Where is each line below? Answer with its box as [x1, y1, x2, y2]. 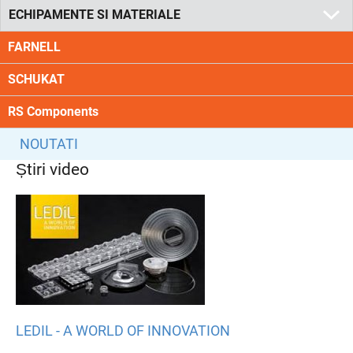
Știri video [16, 160, 89, 179]
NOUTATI [20, 136, 78, 152]
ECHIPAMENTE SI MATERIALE [9, 7, 180, 22]
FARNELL [8, 39, 61, 54]
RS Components [8, 104, 98, 119]
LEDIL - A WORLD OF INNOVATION [16, 322, 230, 339]
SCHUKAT [8, 72, 65, 87]
